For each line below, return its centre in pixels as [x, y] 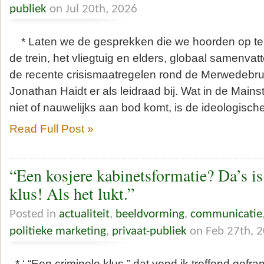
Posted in [34, 214]
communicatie [226, 214]
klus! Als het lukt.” [72, 194]
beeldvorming [150, 214]
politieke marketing [58, 231]
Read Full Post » [52, 128]
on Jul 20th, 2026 [92, 9]
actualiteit [84, 214]
